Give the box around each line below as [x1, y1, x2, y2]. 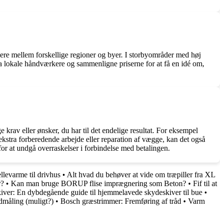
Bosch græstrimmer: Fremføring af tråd [60, 196, 181, 205]
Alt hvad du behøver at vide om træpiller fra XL [67, 170, 215, 179]
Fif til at [193, 179, 217, 188]
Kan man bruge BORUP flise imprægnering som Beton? [11, 179, 186, 188]
